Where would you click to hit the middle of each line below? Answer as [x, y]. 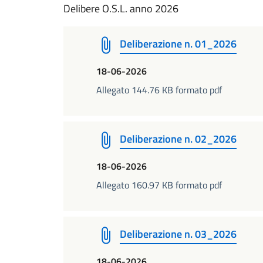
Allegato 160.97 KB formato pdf [159, 185]
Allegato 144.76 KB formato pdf [159, 90]
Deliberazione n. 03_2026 [178, 234]
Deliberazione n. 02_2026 [178, 139]
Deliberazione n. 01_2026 [178, 44]
